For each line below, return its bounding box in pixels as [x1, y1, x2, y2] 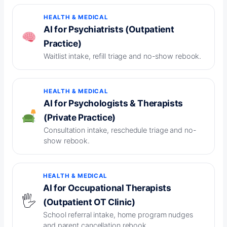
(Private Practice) [44, 112, 116, 123]
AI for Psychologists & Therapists [44, 98, 183, 109]
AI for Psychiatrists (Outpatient [44, 24, 174, 35]
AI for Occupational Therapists [43, 182, 171, 194]
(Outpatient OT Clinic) [43, 197, 135, 208]
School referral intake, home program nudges [43, 210, 193, 219]
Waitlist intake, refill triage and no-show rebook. [44, 52, 202, 61]
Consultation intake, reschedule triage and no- [44, 126, 197, 135]
